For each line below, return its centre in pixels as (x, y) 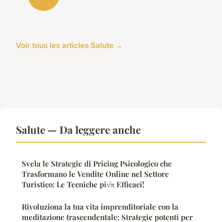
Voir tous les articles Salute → (69, 45)
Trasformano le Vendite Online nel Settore (95, 174)
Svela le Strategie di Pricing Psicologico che (97, 163)
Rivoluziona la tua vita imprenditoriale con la (100, 206)
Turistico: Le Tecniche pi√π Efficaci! (83, 184)
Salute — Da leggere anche (78, 129)
